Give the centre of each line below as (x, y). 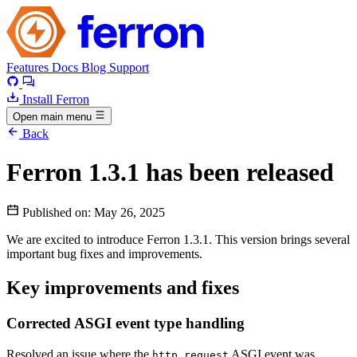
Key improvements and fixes (123, 288)
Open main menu (52, 116)
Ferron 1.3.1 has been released (170, 173)
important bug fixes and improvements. (104, 254)
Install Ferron (54, 100)
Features (29, 68)
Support (129, 68)
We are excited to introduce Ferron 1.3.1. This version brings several (178, 240)
